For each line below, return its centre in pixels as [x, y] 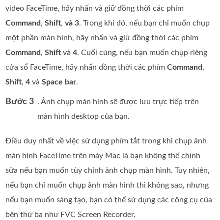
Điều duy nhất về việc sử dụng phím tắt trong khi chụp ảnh [106, 141]
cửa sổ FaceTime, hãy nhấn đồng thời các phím [86, 68]
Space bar [59, 82]
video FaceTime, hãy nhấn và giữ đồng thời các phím [95, 9]
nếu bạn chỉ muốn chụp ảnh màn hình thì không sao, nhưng [107, 185]
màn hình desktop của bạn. [84, 117]
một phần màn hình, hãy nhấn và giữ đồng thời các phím [102, 38]
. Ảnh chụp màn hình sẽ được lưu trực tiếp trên [118, 102]
